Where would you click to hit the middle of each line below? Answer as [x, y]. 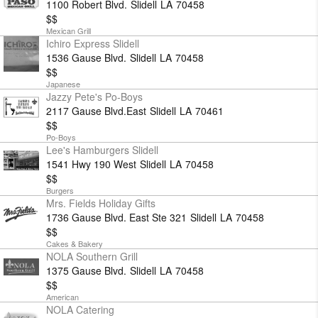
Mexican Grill [68, 31]
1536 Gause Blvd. [86, 57]
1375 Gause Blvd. [86, 270]
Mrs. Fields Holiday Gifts [101, 203]
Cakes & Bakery [75, 243]
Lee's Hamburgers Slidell [102, 150]
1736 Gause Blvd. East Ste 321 [116, 217]
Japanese [63, 84]
